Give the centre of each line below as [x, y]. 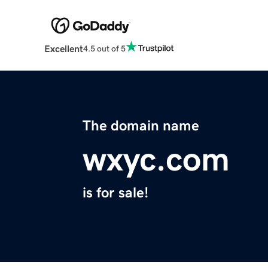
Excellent [63, 49]
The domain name [141, 126]
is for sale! [115, 193]
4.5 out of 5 [104, 48]
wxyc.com [156, 159]
